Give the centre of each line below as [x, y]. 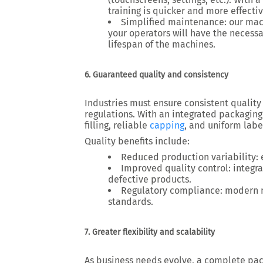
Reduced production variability [188, 157]
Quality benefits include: [137, 141]
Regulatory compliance [171, 190]
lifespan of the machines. [162, 44]
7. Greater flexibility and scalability [150, 232]
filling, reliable [117, 125]
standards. [131, 202]
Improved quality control [175, 168]
